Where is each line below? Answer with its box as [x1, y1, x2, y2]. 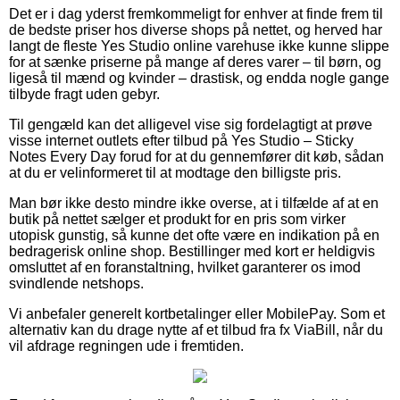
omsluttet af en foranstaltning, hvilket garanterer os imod [9, 259, 361, 275]
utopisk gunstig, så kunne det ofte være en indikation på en [9, 227, 379, 243]
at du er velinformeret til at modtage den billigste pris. [9, 164, 341, 180]
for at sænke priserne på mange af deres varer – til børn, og [9, 54, 381, 70]
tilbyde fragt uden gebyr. [9, 86, 160, 102]
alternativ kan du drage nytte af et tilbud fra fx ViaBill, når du [9, 321, 383, 337]
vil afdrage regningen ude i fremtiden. [9, 337, 244, 354]
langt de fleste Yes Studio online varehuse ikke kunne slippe [9, 37, 389, 54]
